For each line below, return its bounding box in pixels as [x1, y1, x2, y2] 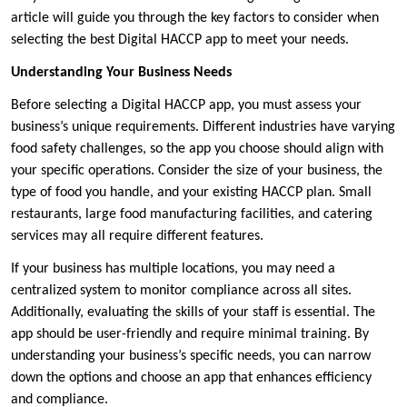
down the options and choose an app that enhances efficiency [11, 371, 372, 386]
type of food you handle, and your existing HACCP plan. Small [11, 185, 372, 201]
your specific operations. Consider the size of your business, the [11, 164, 382, 179]
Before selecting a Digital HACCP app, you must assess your [11, 98, 362, 114]
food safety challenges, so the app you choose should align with [11, 142, 383, 157]
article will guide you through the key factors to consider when [11, 11, 379, 26]
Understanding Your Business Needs [11, 65, 232, 81]
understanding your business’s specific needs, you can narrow [11, 349, 371, 364]
